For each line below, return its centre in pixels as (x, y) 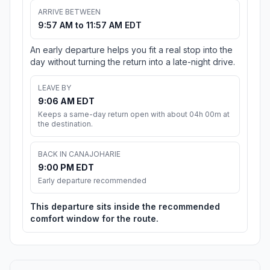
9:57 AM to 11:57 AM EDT (90, 25)
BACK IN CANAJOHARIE (79, 154)
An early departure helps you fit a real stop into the (131, 50)
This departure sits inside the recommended (125, 207)
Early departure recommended (92, 181)
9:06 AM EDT (66, 101)
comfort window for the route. (94, 219)
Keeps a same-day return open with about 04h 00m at (134, 115)
